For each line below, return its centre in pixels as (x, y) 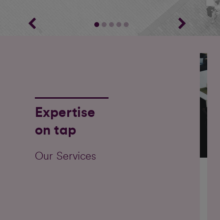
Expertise (65, 113)
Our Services (66, 156)
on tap (55, 130)
